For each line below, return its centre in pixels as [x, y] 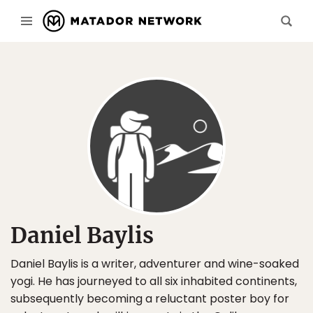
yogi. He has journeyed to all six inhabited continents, [154, 281]
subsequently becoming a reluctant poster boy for [150, 299]
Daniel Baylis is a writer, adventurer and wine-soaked [155, 264]
